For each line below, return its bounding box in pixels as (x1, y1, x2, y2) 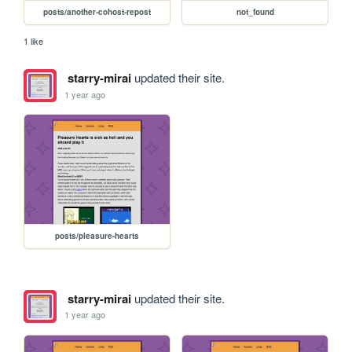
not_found (236, 6, 274, 18)
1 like (24, 35, 44, 48)
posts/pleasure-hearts (55, 229, 140, 241)
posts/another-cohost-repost (43, 6, 152, 18)
